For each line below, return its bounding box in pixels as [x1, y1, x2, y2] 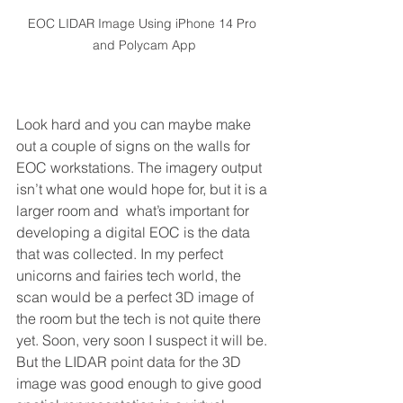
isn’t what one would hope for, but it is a [16, 180, 271, 199]
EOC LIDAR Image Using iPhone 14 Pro [28, 15, 260, 32]
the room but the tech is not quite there [16, 309, 264, 328]
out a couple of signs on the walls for [16, 137, 254, 156]
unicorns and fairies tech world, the [16, 266, 245, 285]
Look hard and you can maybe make [16, 115, 255, 134]
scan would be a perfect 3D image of [16, 288, 257, 307]
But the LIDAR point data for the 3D [16, 353, 245, 372]
